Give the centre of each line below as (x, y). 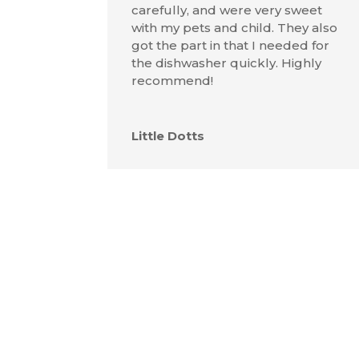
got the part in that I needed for (231, 45)
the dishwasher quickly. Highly (227, 63)
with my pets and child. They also (235, 27)
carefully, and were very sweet (227, 10)
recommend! (173, 80)
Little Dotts (168, 135)
